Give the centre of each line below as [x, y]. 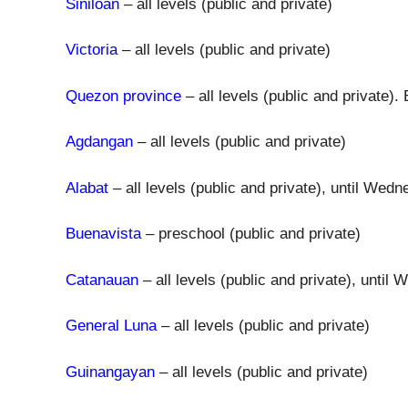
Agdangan [99, 142]
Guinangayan [110, 372]
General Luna [111, 326]
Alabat [87, 188]
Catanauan [102, 280]
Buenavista [103, 234]
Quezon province [123, 96]
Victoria [92, 50]
